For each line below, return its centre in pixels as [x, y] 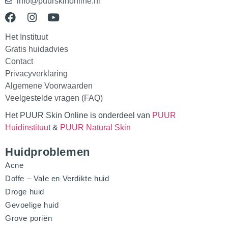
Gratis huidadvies [37, 49]
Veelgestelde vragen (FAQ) [54, 98]
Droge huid [25, 191]
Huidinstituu [27, 127]
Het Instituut [26, 37]
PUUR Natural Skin [95, 127]
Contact [19, 61]
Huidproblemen [48, 152]
